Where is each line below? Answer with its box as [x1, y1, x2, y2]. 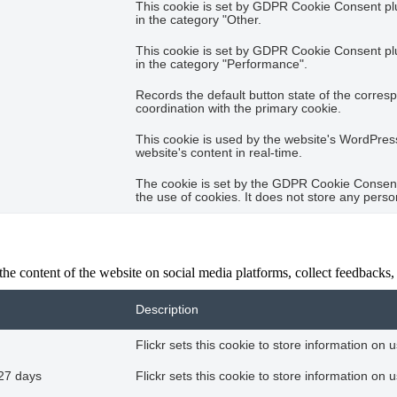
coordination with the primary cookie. [136, 101, 341, 115]
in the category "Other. [136, 12, 261, 27]
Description [136, 302, 198, 316]
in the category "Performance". [136, 57, 307, 71]
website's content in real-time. [136, 145, 302, 160]
